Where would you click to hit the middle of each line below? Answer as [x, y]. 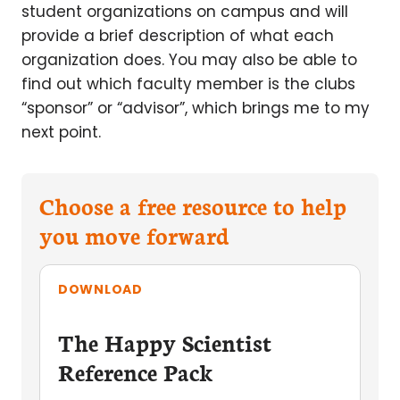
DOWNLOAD [100, 289]
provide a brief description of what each [178, 36]
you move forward [134, 235]
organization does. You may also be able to [189, 60]
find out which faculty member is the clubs [188, 84]
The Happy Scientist [165, 342]
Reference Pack [136, 371]
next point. [61, 132]
